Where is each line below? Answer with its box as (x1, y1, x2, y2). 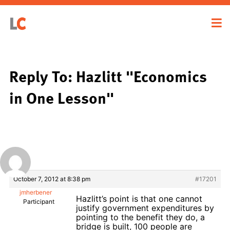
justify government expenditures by (76, 202, 214, 213)
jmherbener (20, 188, 52, 196)
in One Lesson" (9, 85, 114, 109)
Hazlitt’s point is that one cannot (76, 193, 202, 204)
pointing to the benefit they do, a (76, 212, 205, 222)
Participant (23, 197, 54, 205)
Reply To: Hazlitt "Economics (9, 64, 207, 88)
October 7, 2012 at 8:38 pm (13, 175, 90, 183)
